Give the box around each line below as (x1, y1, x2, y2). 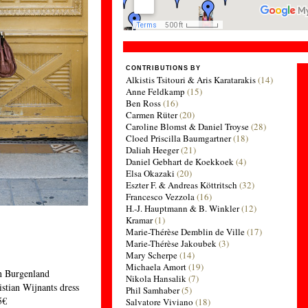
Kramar (126, 214, 153, 226)
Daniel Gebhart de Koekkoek (126, 155, 234, 168)
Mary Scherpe (126, 249, 178, 261)
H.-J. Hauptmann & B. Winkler (126, 202, 240, 214)
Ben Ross (126, 97, 162, 109)
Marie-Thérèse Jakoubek (126, 237, 217, 250)
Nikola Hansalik (126, 272, 187, 285)
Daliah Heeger (126, 144, 179, 156)
